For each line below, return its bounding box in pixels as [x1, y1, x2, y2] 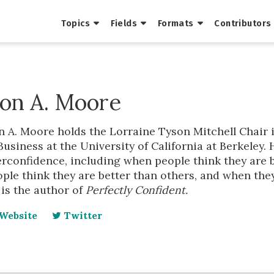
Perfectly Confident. [86, 182, 191, 197]
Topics [61, 18, 91, 29]
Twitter [61, 209, 103, 222]
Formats [157, 18, 194, 29]
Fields [110, 18, 138, 29]
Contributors [214, 18, 272, 29]
